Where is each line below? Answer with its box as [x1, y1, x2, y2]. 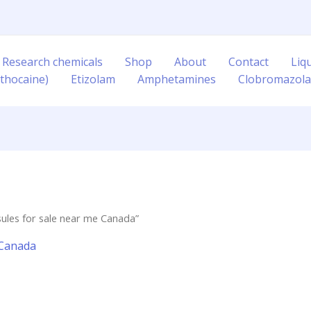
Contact [228, 54, 269, 69]
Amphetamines [137, 72, 216, 87]
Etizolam [71, 72, 115, 87]
